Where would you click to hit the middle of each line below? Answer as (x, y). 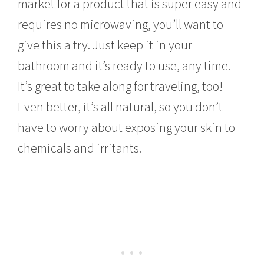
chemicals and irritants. (80, 148)
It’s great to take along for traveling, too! (121, 86)
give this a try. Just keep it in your (105, 45)
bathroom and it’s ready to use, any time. (124, 66)
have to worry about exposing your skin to (127, 128)
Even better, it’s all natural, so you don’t (121, 107)
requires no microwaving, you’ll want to (121, 24)
